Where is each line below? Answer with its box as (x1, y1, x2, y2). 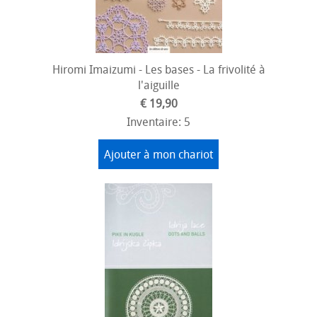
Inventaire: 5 (127, 114, 190, 129)
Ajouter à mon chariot (104, 146, 213, 162)
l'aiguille (137, 77, 180, 93)
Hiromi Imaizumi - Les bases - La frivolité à (52, 62, 265, 77)
